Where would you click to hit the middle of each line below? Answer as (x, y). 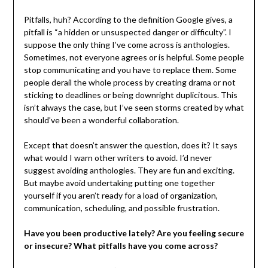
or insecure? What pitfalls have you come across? (121, 246)
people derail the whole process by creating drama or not (130, 83)
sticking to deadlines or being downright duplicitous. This (130, 95)
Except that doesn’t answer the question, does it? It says (130, 145)
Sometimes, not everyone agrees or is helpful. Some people (134, 57)
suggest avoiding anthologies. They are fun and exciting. (129, 170)
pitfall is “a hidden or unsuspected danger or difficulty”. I (127, 32)
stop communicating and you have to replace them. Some (130, 70)
